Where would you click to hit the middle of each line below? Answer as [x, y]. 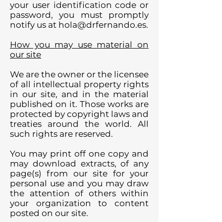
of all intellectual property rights [79, 84]
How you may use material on [79, 45]
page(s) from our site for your [79, 173]
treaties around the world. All [79, 124]
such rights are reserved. [61, 134]
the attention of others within [79, 193]
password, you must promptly [79, 15]
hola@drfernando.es [102, 25]
